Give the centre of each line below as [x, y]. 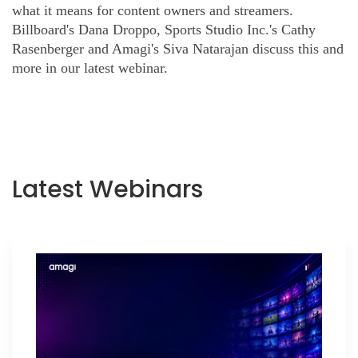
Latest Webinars [107, 190]
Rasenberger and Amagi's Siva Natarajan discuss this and [178, 49]
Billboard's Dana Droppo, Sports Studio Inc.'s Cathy [164, 30]
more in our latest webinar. [90, 68]
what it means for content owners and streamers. [153, 11]
